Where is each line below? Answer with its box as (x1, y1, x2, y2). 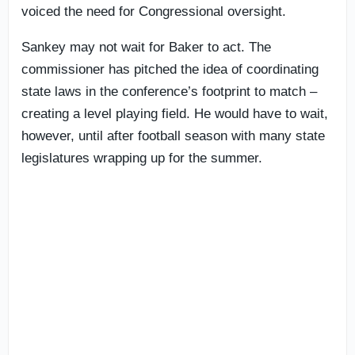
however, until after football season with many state (21, 128, 325, 143)
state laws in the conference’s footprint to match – (21, 83, 317, 99)
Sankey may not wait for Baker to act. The (21, 39, 271, 55)
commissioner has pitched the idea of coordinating (21, 61, 319, 77)
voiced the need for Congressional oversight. (21, 3, 286, 19)
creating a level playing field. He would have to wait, (21, 105, 328, 121)
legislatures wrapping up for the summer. (21, 150, 262, 166)
